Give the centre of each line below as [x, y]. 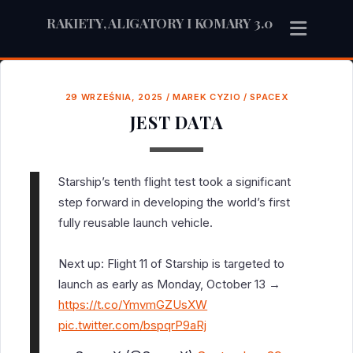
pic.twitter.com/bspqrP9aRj [133, 325]
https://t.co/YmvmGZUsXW [133, 305]
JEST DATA [176, 123]
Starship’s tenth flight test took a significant [175, 182]
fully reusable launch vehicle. [136, 223]
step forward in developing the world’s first [175, 203]
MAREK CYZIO [207, 97]
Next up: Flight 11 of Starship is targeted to [172, 264]
